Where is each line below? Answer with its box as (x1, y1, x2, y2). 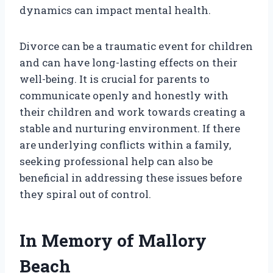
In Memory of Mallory (19, 229, 207, 252)
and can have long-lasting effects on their (19, 55, 238, 70)
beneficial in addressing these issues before (19, 171, 242, 185)
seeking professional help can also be (19, 154, 213, 169)
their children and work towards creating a (19, 105, 246, 119)
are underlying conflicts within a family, (19, 138, 231, 152)
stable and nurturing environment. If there (19, 121, 240, 136)
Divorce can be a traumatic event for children (19, 39, 253, 54)
